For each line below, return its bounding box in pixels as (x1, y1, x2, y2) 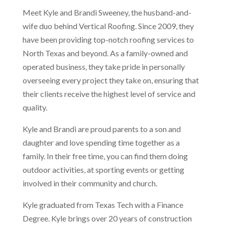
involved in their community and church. (22, 178, 157, 188)
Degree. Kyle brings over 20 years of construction (22, 213, 192, 223)
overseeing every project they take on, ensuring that (22, 75, 199, 85)
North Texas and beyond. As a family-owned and (22, 48, 188, 58)
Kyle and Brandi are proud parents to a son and (22, 124, 181, 134)
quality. (22, 102, 47, 112)
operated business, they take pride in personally (22, 61, 185, 71)
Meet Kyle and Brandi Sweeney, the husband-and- (22, 7, 191, 17)
